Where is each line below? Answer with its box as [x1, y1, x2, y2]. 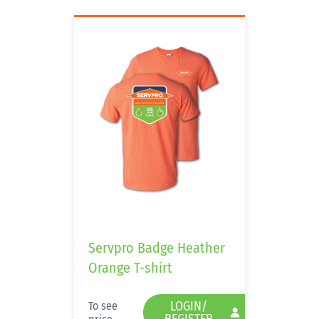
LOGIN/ [170, 298, 207, 314]
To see [88, 299, 117, 313]
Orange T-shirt [88, 259, 172, 276]
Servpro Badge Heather [88, 239, 225, 256]
